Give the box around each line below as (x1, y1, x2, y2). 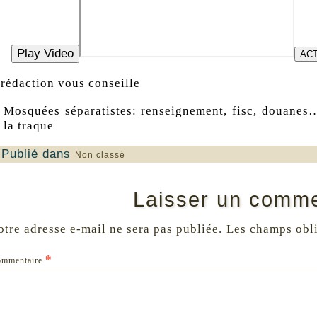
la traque (3, 118, 54, 132)
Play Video (16, 46, 74, 60)
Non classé (74, 149, 125, 160)
